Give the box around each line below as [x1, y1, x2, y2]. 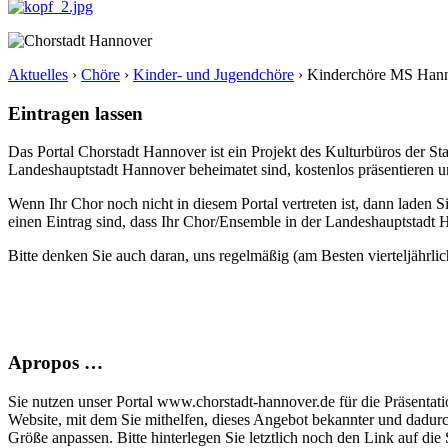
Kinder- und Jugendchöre [133, 66, 294, 83]
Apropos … [8, 352, 103, 374]
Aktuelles [8, 66, 68, 83]
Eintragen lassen [8, 102, 143, 124]
